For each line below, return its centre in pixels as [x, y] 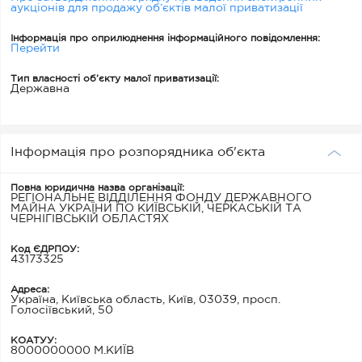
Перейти [35, 48]
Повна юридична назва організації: [97, 188]
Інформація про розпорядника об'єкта [138, 152]
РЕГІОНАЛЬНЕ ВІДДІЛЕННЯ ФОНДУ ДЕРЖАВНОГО [161, 198]
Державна [40, 89]
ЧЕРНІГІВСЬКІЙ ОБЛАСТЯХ [90, 219]
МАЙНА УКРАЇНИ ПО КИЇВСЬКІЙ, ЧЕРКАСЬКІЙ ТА [156, 208]
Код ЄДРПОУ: [45, 249]
